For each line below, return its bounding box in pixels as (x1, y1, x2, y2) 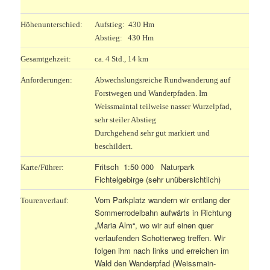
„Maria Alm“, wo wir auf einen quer (95, 219, 214, 231)
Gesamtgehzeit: (20, 54, 72, 63)
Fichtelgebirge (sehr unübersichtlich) (95, 173, 221, 185)
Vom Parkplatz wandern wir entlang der (95, 193, 231, 206)
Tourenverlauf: (20, 195, 69, 205)
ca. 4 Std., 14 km (95, 54, 149, 63)
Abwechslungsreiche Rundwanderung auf (95, 75, 231, 84)
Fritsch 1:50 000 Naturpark (95, 160, 195, 172)
